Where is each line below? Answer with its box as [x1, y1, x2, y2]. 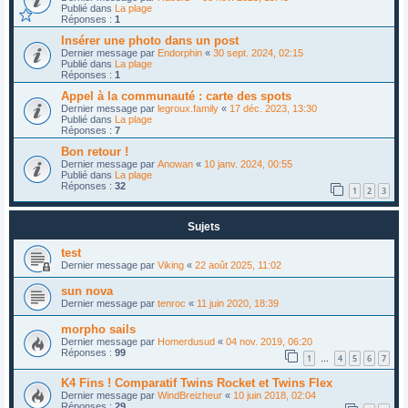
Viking [158, 260, 184, 271]
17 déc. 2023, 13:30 [229, 102, 317, 114]
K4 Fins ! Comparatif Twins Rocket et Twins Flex [61, 375, 332, 390]
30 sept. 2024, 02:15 [213, 46, 303, 58]
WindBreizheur [158, 389, 222, 401]
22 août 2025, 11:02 [195, 260, 281, 271]
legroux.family [158, 102, 219, 114]
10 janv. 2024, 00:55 [204, 158, 292, 169]
